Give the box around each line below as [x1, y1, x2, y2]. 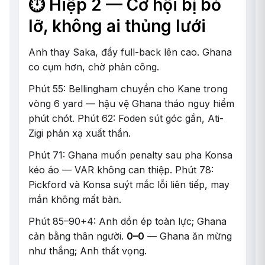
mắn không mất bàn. [28, 193, 121, 205]
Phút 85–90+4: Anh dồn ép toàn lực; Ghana [28, 215, 227, 227]
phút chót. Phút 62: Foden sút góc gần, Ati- [28, 112, 224, 124]
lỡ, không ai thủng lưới [28, 16, 206, 36]
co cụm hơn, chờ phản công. [28, 61, 159, 73]
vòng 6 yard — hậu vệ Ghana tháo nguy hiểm [28, 98, 234, 109]
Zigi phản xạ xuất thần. [28, 127, 131, 139]
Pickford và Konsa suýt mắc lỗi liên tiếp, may [28, 179, 230, 190]
